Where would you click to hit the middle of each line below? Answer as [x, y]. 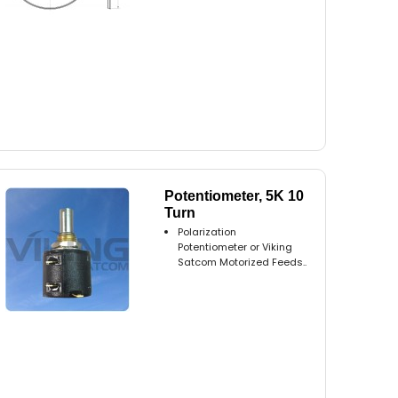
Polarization [207, 232]
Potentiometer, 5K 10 [235, 196]
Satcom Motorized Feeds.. [243, 263]
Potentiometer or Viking [235, 247]
